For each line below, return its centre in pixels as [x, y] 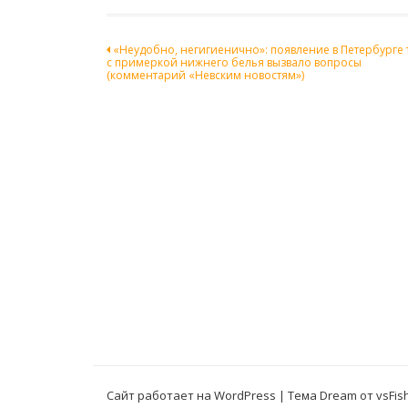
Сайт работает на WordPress [191, 395]
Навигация [168, 56]
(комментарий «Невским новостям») [205, 75]
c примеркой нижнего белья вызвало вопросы [234, 62]
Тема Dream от [332, 395]
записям [153, 107]
